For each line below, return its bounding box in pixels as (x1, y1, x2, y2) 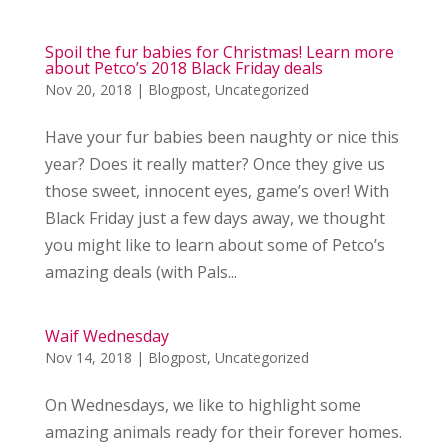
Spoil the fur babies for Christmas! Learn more (44, 41, 394, 63)
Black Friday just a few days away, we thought (44, 207, 385, 229)
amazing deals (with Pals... (44, 261, 237, 283)
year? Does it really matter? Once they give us (44, 153, 385, 175)
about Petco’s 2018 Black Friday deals (44, 57, 323, 79)
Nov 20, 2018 (44, 80, 132, 99)
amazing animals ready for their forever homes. (44, 421, 402, 443)
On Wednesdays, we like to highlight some (44, 394, 361, 416)
